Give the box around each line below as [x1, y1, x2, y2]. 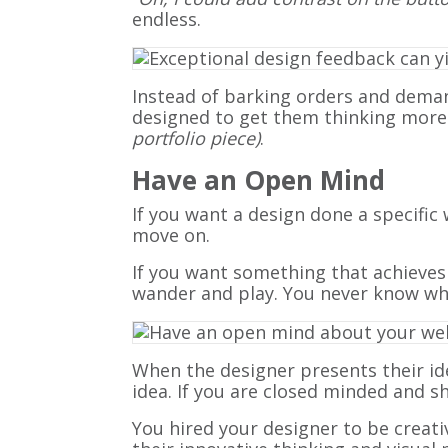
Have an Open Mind [132, 162, 385, 199]
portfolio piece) [132, 126, 260, 151]
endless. [132, 7, 201, 32]
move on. [132, 223, 210, 248]
